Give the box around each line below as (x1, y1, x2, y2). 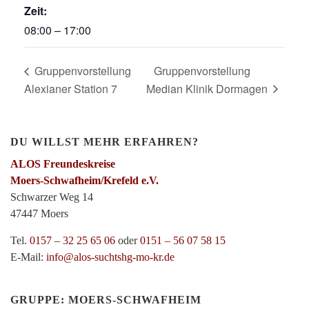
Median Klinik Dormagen (146, 80, 271, 97)
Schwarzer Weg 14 (10, 190, 93, 203)
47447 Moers (10, 207, 68, 219)
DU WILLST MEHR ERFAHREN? (10, 135, 199, 148)
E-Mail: (10, 250, 46, 263)
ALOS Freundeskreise (10, 157, 115, 170)
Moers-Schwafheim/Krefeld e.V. (10, 174, 159, 186)
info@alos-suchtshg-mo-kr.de (46, 250, 175, 263)
